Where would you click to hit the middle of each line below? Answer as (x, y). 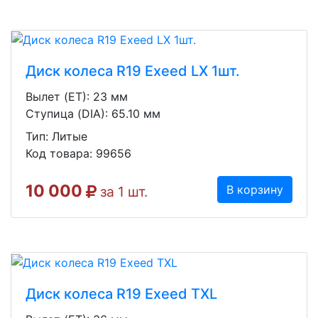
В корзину (255, 190)
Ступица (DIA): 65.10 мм (93, 114)
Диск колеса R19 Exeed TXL (121, 294)
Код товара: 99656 (78, 154)
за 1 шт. (122, 192)
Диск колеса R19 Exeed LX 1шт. (133, 71)
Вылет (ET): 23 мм (77, 97)
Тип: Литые (56, 137)
